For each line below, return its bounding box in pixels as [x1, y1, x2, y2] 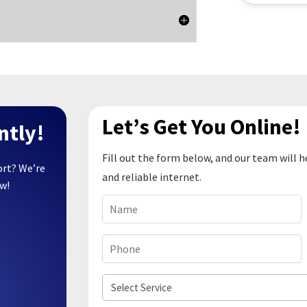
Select [101, 275, 134, 289]
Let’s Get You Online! [102, 113, 302, 141]
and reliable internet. [102, 170, 202, 184]
